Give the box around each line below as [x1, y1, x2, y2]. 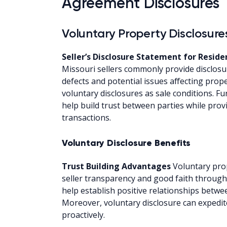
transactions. [62, 111, 111, 123]
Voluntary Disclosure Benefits [62, 137, 191, 148]
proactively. [62, 209, 105, 220]
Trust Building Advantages [62, 160, 171, 172]
